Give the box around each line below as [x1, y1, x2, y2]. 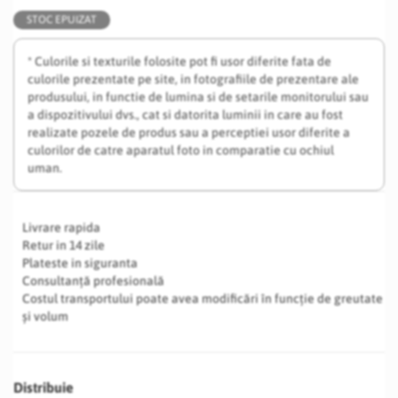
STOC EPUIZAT [27, 13, 97, 26]
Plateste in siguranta [22, 256, 138, 270]
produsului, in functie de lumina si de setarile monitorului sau [28, 90, 369, 104]
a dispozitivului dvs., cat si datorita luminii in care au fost [28, 107, 343, 122]
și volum [22, 309, 68, 323]
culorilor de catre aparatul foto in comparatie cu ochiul [28, 143, 334, 157]
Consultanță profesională [22, 274, 164, 288]
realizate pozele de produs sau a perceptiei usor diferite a [28, 125, 350, 139]
